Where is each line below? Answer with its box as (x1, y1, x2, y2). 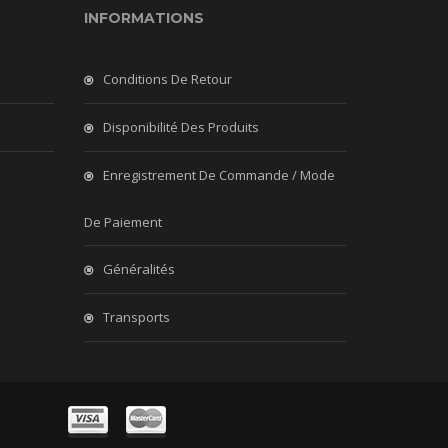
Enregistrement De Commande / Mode (102, 166, 335, 184)
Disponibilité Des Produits (102, 118, 259, 136)
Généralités (102, 260, 175, 278)
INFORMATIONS (83, 9, 204, 27)
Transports (102, 308, 170, 326)
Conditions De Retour (102, 70, 232, 88)
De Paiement (83, 213, 162, 231)
